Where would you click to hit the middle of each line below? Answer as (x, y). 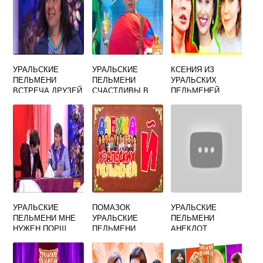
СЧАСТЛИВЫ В (120, 90)
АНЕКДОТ (189, 228)
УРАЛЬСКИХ (194, 80)
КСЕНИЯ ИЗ (193, 69)
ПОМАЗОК (111, 207)
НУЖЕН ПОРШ (40, 228)
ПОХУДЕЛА (192, 101)
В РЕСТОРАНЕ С (44, 101)
